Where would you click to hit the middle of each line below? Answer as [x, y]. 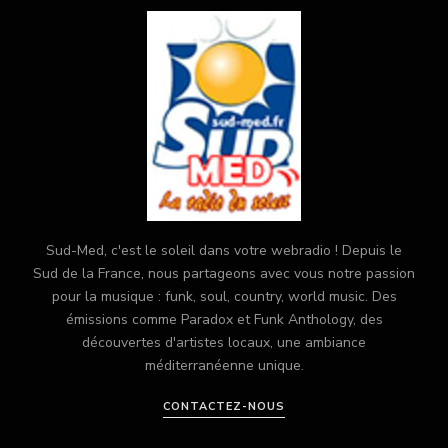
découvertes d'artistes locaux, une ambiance [224, 342]
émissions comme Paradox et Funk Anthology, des [224, 319]
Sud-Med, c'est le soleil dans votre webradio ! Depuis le [224, 250]
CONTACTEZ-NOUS [224, 406]
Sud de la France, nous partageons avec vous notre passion [224, 273]
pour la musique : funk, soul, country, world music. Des [224, 296]
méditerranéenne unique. [224, 365]
